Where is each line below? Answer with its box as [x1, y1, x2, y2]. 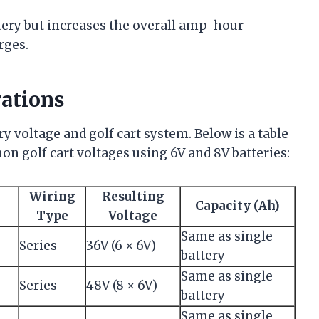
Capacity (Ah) [195, 198, 280, 214]
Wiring [28, 189, 75, 205]
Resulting [101, 189, 164, 205]
